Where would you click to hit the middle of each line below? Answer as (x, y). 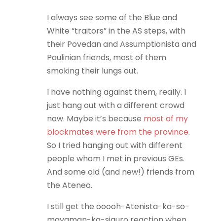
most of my (166, 119)
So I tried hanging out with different (114, 145)
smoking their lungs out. (92, 71)
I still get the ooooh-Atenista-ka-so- (118, 206)
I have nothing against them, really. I (116, 92)
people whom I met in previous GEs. (115, 159)
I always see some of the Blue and (112, 18)
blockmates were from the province (117, 132)
